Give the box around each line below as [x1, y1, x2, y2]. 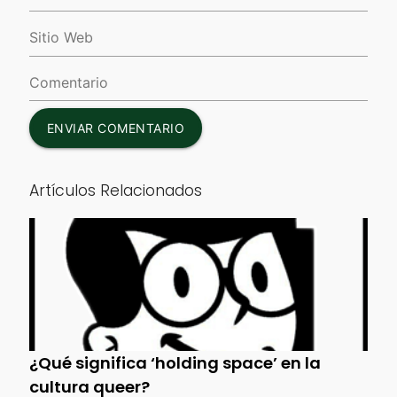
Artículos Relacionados [28, 180, 202, 202]
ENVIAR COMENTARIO [46, 120, 185, 136]
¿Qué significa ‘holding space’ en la [28, 351, 321, 374]
